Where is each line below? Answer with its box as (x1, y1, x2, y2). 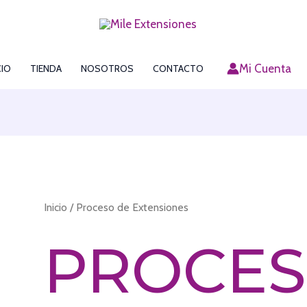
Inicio (44, 200, 68, 214)
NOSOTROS (80, 62, 134, 75)
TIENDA (29, 62, 62, 75)
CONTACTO (152, 62, 204, 75)
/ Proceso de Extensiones (67, 200, 189, 214)
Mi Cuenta (238, 62, 291, 75)
